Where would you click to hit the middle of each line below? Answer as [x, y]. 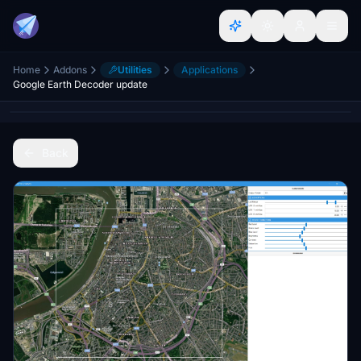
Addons [70, 70]
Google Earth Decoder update [80, 84]
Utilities [135, 70]
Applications [210, 70]
